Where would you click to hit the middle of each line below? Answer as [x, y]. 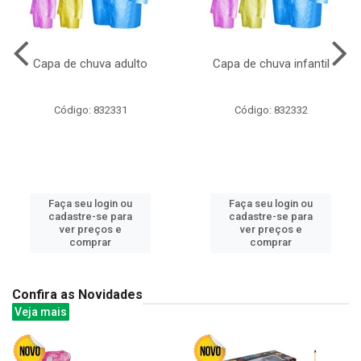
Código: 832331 [90, 110]
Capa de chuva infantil [271, 63]
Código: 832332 [271, 110]
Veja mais [41, 311]
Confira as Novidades [77, 294]
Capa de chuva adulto [90, 63]
